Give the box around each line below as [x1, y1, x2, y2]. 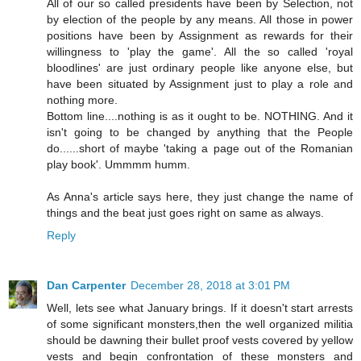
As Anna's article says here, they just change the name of [47, 190, 353, 204]
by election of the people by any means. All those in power [47, 13, 353, 27]
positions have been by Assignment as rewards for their [47, 29, 353, 43]
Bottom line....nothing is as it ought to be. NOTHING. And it [47, 110, 353, 123]
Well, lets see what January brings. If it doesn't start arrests [47, 301, 353, 315]
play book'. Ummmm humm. [47, 158, 190, 172]
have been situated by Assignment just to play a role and [47, 77, 353, 91]
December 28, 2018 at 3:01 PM [131, 279, 290, 293]
